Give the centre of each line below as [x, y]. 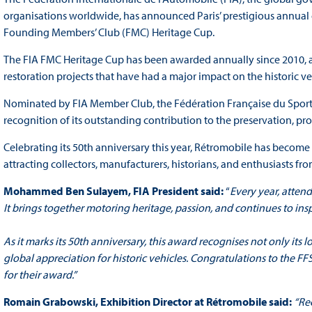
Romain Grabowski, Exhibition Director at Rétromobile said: [148, 302]
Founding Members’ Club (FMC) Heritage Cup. [109, 32]
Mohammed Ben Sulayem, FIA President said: [114, 191]
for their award [37, 275]
